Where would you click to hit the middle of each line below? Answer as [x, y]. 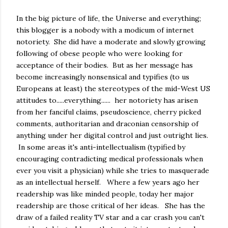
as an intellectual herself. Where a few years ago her [108, 182]
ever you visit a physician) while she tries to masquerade [113, 170]
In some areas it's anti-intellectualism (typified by [101, 147]
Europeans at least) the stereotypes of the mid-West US [113, 88]
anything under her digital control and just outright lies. [112, 135]
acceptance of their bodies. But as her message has [105, 65]
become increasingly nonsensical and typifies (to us [103, 77]
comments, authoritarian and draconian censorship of [107, 123]
